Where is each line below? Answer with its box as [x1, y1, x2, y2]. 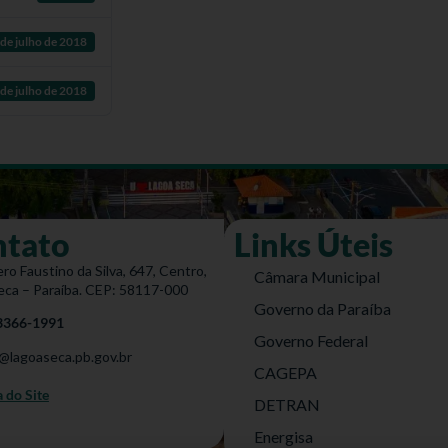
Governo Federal [254, 331, 368, 350]
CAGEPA [254, 363, 317, 382]
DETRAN [254, 395, 320, 414]
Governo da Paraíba [254, 299, 391, 318]
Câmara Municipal [254, 267, 380, 286]
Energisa [254, 427, 313, 446]
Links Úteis [234, 225, 393, 264]
